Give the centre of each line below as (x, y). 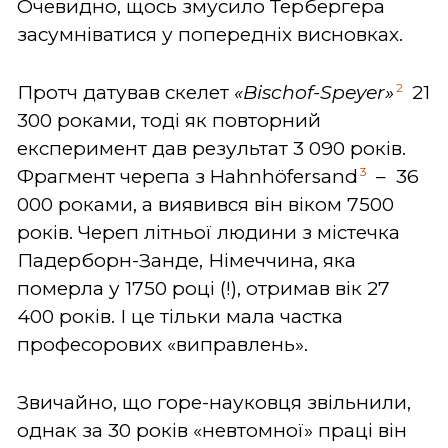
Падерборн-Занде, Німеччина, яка (186, 260)
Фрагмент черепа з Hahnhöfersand (187, 176)
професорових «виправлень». (165, 344)
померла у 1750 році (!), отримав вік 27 (203, 288)
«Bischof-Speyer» (314, 92)
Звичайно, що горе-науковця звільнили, (214, 402)
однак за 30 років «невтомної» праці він (212, 430)
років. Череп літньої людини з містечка (208, 232)
